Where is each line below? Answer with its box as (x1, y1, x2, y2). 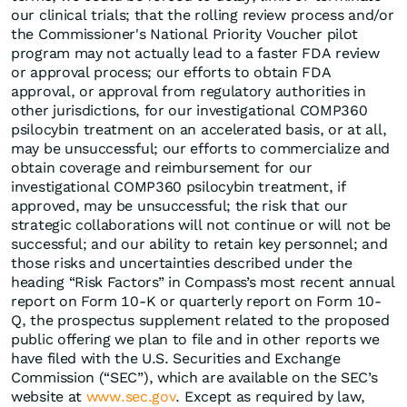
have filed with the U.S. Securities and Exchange (11, 350, 341, 368)
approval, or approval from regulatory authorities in (11, 83, 366, 101)
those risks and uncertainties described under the (11, 254, 352, 273)
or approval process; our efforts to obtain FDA (11, 64, 332, 82)
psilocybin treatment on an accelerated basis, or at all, (11, 121, 387, 139)
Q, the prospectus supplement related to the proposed (11, 312, 390, 330)
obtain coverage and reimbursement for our (11, 159, 313, 177)
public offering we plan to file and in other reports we (11, 331, 380, 349)
